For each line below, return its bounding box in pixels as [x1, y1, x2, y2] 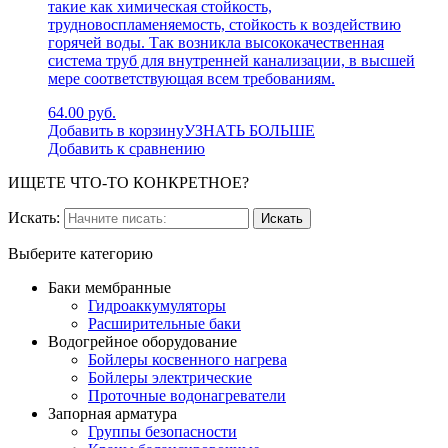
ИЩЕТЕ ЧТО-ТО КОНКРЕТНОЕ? [8, 173, 249, 191]
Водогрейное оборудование [48, 332, 237, 350]
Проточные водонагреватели [88, 386, 286, 404]
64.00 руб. [48, 103, 116, 121]
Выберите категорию [8, 244, 153, 262]
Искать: [8, 208, 60, 226]
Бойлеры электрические [88, 368, 252, 386]
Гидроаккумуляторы [88, 296, 226, 314]
